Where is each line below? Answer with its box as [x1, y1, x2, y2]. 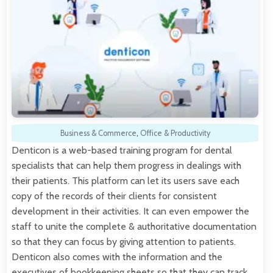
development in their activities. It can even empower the [12, 205, 249, 217]
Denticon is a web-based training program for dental [12, 144, 232, 156]
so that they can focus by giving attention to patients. [12, 235, 236, 247]
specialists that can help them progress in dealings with [12, 159, 241, 171]
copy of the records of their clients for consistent [12, 190, 217, 202]
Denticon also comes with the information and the [12, 250, 222, 263]
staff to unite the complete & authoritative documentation [12, 220, 257, 232]
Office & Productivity [140, 128, 210, 138]
